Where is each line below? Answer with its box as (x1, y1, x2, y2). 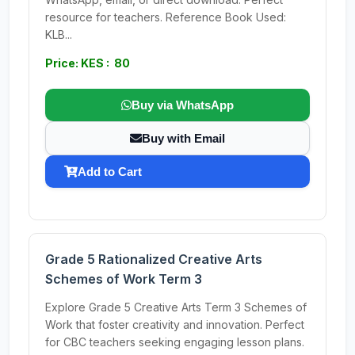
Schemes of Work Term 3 (45, 271, 202, 287)
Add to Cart (78, 165, 142, 178)
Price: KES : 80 (45, 56, 130, 70)
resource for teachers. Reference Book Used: (45, 10, 286, 24)
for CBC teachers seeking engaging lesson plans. (45, 335, 304, 349)
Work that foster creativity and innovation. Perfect (45, 318, 304, 331)
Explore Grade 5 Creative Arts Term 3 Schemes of (45, 300, 307, 314)
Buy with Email (142, 132, 225, 145)
